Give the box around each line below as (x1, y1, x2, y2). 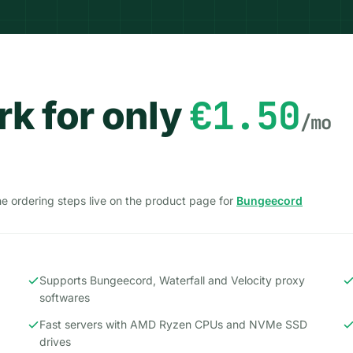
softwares (39, 291, 91, 304)
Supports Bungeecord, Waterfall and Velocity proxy (39, 273, 306, 287)
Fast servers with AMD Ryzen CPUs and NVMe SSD (39, 318, 308, 331)
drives (39, 335, 72, 348)
